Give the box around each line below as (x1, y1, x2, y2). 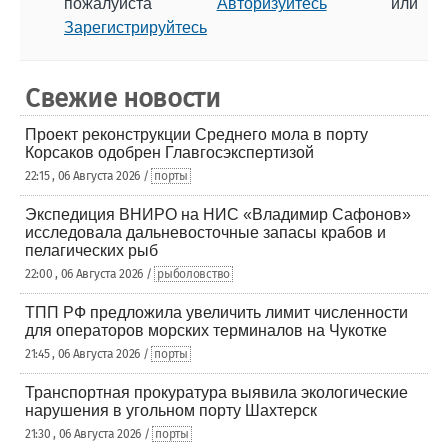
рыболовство (157, 267, 230, 281)
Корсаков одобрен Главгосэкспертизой (25, 144, 314, 161)
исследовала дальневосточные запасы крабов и (25, 224, 386, 241)
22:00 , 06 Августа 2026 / (25, 267, 155, 281)
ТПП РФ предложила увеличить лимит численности (25, 304, 408, 321)
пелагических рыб (25, 242, 158, 259)
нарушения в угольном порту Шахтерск (25, 402, 317, 419)
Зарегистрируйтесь (64, 19, 207, 36)
